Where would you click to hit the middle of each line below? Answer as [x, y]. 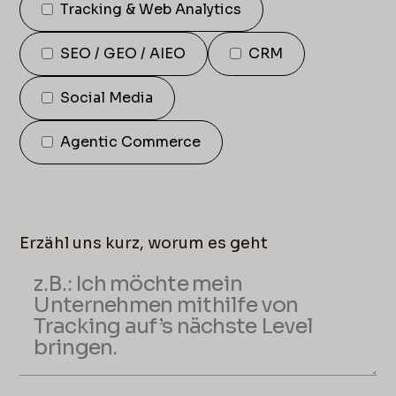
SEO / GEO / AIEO [123, 53]
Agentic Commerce [131, 141]
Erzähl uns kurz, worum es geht [144, 243]
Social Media [107, 97]
